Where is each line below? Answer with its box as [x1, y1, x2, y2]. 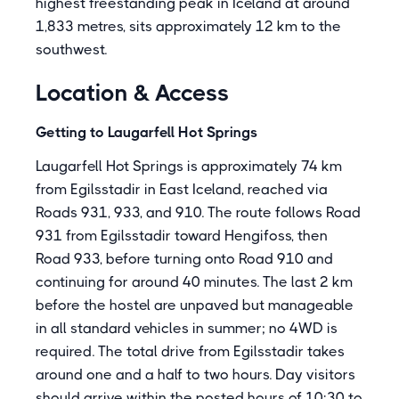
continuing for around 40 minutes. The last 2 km [36, 273, 353, 290]
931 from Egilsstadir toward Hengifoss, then [36, 227, 328, 244]
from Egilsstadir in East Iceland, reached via [36, 181, 328, 198]
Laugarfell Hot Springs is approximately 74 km [36, 158, 342, 175]
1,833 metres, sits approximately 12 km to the [36, 18, 341, 35]
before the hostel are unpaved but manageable [36, 297, 354, 313]
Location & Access [36, 79, 230, 106]
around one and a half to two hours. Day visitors [36, 366, 355, 383]
